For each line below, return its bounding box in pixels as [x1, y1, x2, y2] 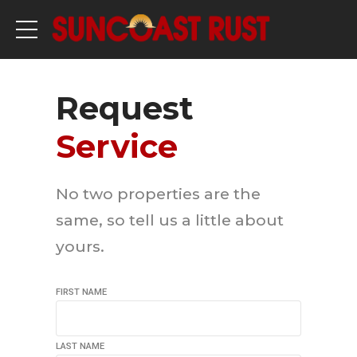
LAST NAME [56, 340, 104, 351]
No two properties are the [56, 184, 261, 204]
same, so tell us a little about [56, 210, 284, 230]
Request [56, 88, 194, 127]
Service [56, 127, 178, 166]
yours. [56, 237, 104, 257]
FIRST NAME [56, 287, 107, 298]
